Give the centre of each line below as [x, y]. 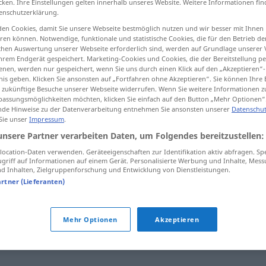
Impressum [47, 119]
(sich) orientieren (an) [68, 227]
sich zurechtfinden [135, 141]
